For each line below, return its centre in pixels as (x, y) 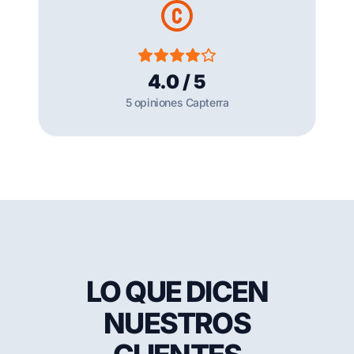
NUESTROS (177, 324)
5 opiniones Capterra (177, 103)
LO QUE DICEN (177, 292)
